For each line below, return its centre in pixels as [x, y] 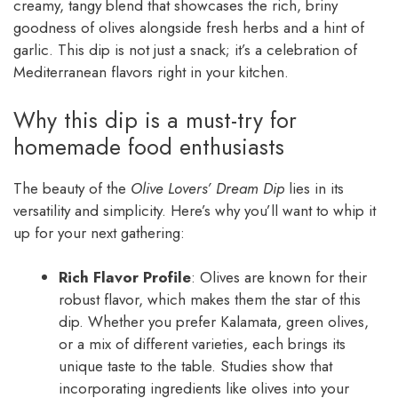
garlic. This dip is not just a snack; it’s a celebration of [185, 50]
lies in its [314, 188]
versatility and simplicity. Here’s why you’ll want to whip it [195, 210]
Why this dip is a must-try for [155, 119]
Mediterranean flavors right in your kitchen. [151, 72]
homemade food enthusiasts [149, 146]
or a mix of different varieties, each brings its [202, 344]
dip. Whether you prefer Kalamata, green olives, [214, 322]
